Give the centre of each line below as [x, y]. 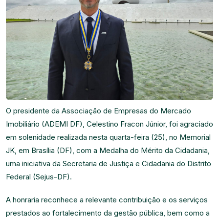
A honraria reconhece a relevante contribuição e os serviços [107, 200]
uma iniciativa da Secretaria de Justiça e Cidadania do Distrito [109, 164]
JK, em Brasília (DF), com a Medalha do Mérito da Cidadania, [108, 150]
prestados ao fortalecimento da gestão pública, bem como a [108, 213]
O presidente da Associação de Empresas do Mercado [99, 111]
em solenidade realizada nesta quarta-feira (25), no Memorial [108, 137]
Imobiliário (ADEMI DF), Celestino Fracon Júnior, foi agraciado [109, 124]
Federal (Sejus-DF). [39, 177]
